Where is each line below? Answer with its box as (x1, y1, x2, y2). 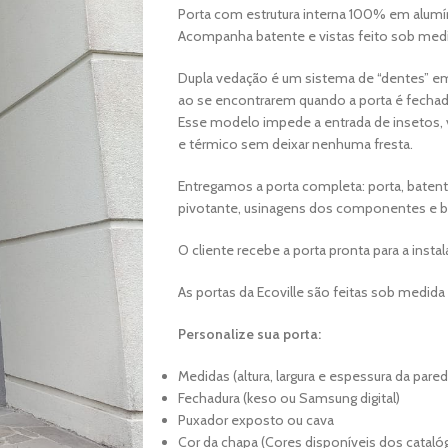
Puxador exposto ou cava (177, 411, 334, 429)
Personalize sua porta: (177, 325, 321, 343)
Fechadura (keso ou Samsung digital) (177, 389, 400, 407)
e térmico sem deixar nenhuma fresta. (177, 135, 413, 153)
